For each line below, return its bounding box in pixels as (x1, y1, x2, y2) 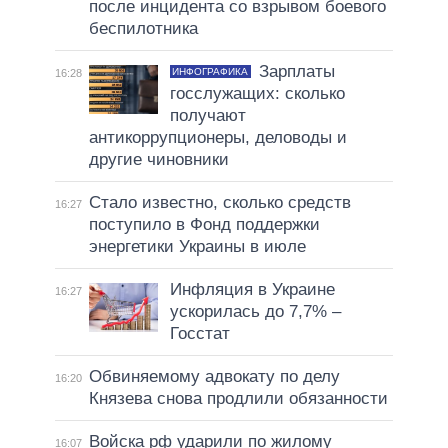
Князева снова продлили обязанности (88, 389, 388, 409)
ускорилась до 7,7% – (169, 302, 341, 322)
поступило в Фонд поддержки (88, 215, 320, 235)
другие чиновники (88, 150, 229, 170)
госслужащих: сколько (169, 84, 345, 104)
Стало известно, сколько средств (88, 193, 351, 213)
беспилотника (88, 19, 198, 39)
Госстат (169, 324, 230, 344)
